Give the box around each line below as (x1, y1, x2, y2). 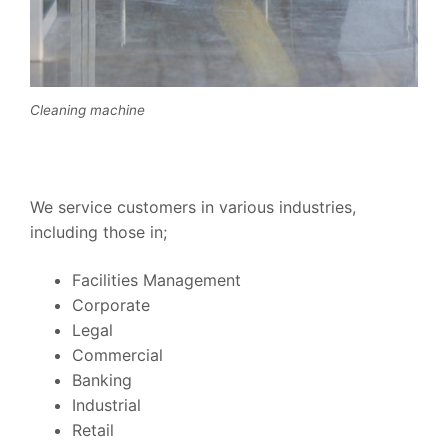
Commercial (71, 344, 163, 365)
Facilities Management (71, 269, 241, 290)
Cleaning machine (30, 102, 145, 119)
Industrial (71, 394, 141, 415)
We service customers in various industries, (30, 196, 356, 217)
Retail (71, 419, 114, 440)
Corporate (71, 294, 150, 315)
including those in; (30, 221, 167, 242)
